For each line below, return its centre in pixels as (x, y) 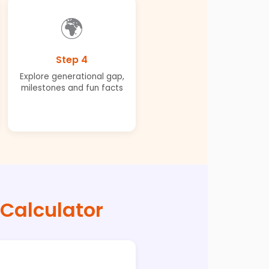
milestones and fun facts (72, 88)
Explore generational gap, (72, 76)
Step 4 (72, 59)
